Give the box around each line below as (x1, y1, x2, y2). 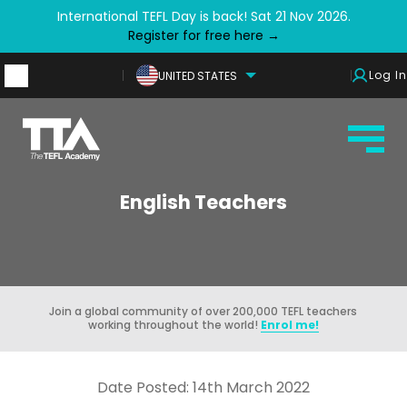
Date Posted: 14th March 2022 (97, 377, 310, 398)
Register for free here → (127, 26, 280, 45)
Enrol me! (260, 317, 319, 333)
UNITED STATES (158, 67, 237, 84)
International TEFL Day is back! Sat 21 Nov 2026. (56, 7, 351, 25)
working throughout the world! (87, 317, 261, 333)
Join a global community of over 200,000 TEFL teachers (49, 303, 358, 319)
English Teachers (120, 189, 287, 215)
